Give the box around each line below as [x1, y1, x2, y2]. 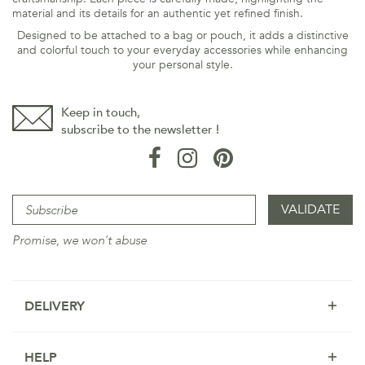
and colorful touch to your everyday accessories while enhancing [17, 42, 348, 58]
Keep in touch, [61, 104, 140, 121]
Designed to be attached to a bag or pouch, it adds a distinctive [16, 28, 349, 43]
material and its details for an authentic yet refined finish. [12, 6, 303, 21]
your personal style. [132, 57, 233, 73]
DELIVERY [24, 297, 85, 315]
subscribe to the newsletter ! [61, 121, 219, 138]
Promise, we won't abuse [12, 232, 147, 248]
